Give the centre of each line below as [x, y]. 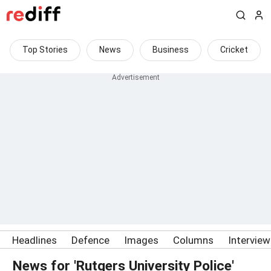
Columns [193, 240]
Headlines [34, 240]
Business [171, 50]
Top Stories [45, 50]
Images [141, 240]
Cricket [234, 50]
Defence [90, 240]
